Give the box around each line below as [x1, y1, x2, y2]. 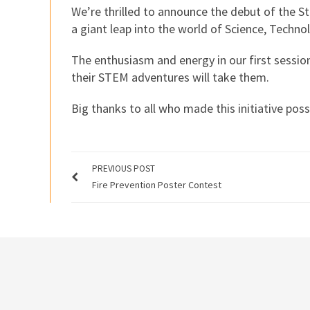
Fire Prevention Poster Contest [92, 178, 221, 191]
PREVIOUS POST [92, 162, 155, 174]
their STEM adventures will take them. [71, 69, 269, 85]
